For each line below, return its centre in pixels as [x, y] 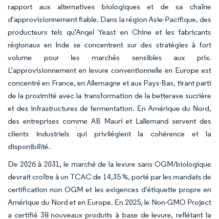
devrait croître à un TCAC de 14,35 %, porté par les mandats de [109, 176]
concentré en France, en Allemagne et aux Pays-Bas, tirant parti [109, 83]
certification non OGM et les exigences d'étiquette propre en [109, 189]
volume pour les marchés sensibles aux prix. [109, 57]
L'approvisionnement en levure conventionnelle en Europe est [109, 70]
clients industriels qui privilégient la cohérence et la [109, 133]
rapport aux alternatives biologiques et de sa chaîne [109, 6]
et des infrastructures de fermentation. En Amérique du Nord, [109, 108]
